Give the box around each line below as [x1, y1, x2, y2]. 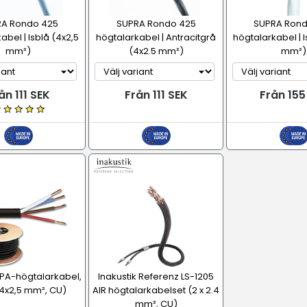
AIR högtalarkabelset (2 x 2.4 [93, 284, 219, 297]
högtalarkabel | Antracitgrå [96, 31, 216, 44]
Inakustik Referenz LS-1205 [98, 270, 214, 283]
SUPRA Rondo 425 [116, 17, 196, 30]
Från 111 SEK [124, 87, 188, 103]
